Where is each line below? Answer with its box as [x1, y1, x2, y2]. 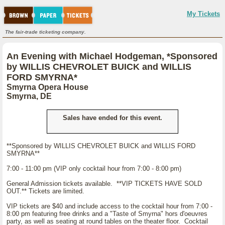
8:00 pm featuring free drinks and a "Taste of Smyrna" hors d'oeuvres [7, 210, 207, 217]
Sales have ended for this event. [63, 114, 162, 122]
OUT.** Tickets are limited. [7, 187, 84, 195]
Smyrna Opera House [7, 83, 88, 91]
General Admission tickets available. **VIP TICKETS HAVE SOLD [7, 180, 202, 187]
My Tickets [187, 10, 220, 18]
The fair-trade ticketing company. [5, 29, 86, 35]
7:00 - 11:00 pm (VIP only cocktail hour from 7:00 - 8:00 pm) [7, 165, 181, 172]
